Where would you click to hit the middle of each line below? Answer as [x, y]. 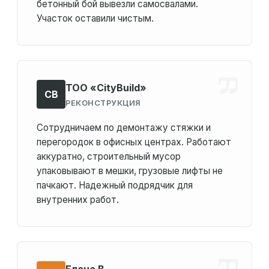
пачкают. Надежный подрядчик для [115, 186]
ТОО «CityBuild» [106, 87]
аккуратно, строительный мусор [109, 157]
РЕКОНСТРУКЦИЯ [103, 103]
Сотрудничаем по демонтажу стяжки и [124, 128]
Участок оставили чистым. [95, 19]
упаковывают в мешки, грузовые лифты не [130, 171]
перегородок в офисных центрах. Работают [134, 142]
